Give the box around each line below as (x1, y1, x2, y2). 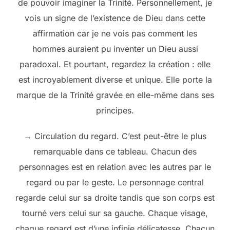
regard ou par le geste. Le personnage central (26, 177, 204, 187)
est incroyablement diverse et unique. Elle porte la (18, 74, 212, 85)
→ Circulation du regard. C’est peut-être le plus (24, 130, 206, 141)
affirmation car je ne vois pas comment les (33, 28, 197, 39)
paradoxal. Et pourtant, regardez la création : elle (20, 59, 210, 69)
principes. (96, 105, 134, 116)
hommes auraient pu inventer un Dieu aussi (32, 43, 198, 54)
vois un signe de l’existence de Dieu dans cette (25, 12, 205, 23)
